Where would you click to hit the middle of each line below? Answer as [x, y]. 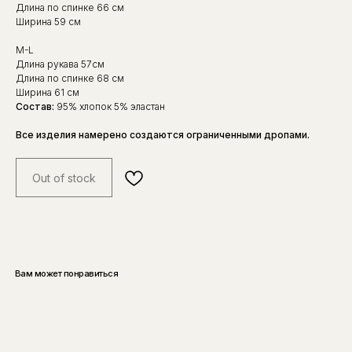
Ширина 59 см [48, 22]
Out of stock [64, 178]
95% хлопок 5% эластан [110, 107]
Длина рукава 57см [60, 64]
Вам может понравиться [66, 273]
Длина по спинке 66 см [70, 8]
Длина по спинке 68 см [70, 79]
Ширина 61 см [48, 93]
